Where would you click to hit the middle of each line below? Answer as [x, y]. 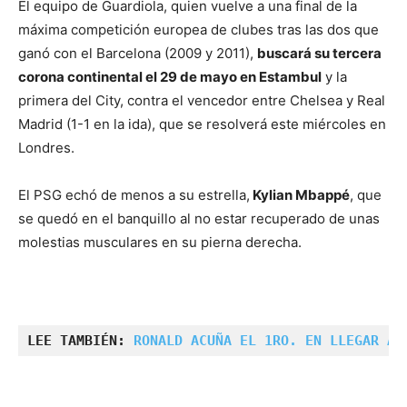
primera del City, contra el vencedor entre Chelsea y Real [202, 100]
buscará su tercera [319, 53]
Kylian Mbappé [300, 195]
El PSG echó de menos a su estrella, [134, 195]
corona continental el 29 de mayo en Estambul [170, 77]
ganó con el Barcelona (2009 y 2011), [138, 53]
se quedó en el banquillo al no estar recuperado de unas [199, 218]
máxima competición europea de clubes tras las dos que [199, 30]
